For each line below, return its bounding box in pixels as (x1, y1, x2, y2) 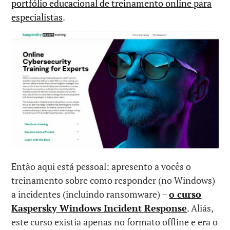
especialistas (11, 10, 63, 23)
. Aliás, (187, 202, 214, 215)
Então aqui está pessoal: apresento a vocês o (11, 160, 191, 173)
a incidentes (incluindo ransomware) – (11, 188, 169, 201)
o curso (169, 188, 202, 201)
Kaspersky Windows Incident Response (11, 202, 187, 215)
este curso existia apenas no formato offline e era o (11, 216, 218, 228)
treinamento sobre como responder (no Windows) (11, 174, 216, 187)
